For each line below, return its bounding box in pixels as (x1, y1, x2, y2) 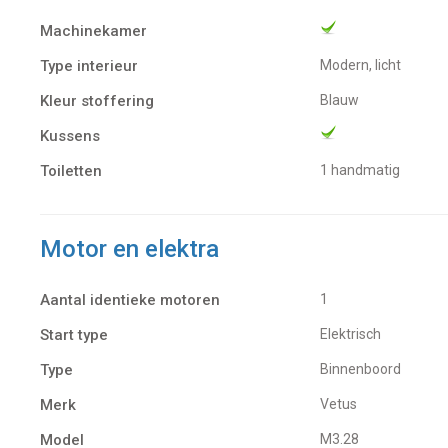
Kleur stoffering (40, 91, 154, 110)
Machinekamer (40, 21, 147, 40)
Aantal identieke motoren (40, 290, 220, 309)
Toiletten (40, 161, 102, 180)
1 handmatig (328, 161, 400, 178)
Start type (40, 325, 108, 344)
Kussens (40, 126, 100, 145)
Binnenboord (329, 360, 401, 377)
